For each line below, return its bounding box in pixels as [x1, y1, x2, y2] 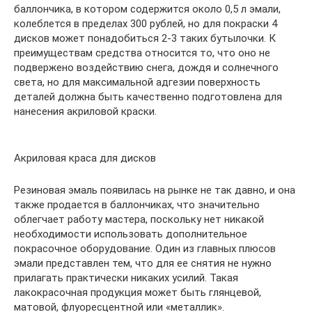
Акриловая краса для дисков [14, 152, 156, 165]
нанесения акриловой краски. [14, 105, 157, 118]
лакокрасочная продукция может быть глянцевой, [14, 286, 261, 299]
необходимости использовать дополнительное [14, 228, 247, 241]
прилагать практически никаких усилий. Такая [14, 272, 238, 285]
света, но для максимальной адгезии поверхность [14, 76, 260, 89]
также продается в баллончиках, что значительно [14, 198, 260, 212]
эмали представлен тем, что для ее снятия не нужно [14, 257, 272, 270]
